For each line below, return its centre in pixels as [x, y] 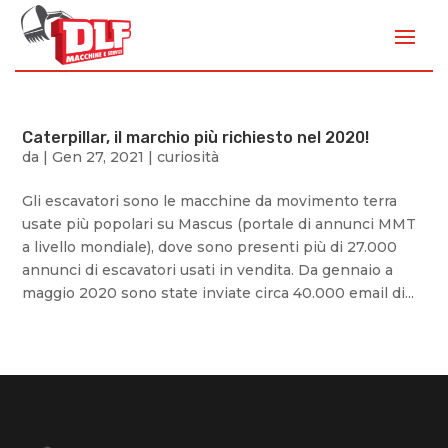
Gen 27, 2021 [98, 157]
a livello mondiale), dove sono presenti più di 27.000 [210, 247]
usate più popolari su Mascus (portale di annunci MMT [219, 224]
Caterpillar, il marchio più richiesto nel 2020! [196, 138]
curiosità [188, 157]
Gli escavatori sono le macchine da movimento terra [210, 201]
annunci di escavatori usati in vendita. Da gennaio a [208, 270]
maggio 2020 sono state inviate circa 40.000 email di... [218, 293]
